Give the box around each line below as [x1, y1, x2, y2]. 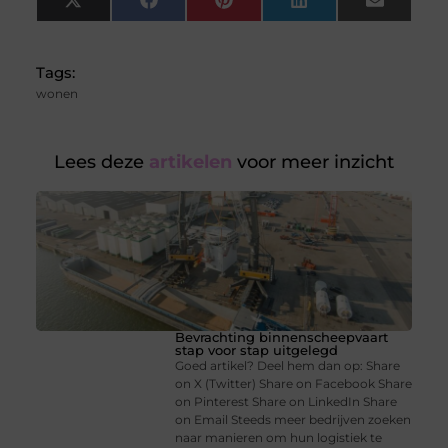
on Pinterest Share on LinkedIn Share [175, 394, 398, 410]
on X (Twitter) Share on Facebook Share [175, 376, 413, 392]
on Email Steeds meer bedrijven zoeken [175, 412, 412, 428]
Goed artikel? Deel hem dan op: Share [175, 358, 401, 374]
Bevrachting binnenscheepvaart [175, 329, 389, 346]
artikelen [144, 151, 232, 174]
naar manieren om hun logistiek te [175, 430, 383, 446]
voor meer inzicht [232, 151, 394, 174]
